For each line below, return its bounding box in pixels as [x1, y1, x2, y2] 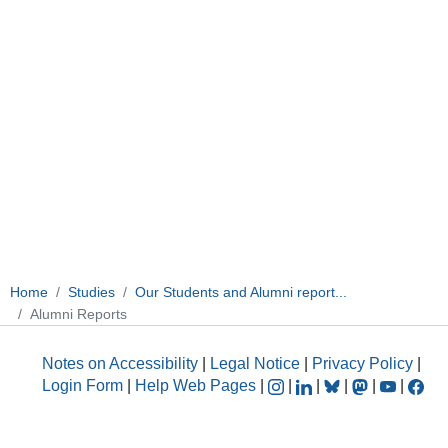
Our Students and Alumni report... [135, 283, 347, 300]
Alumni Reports [30, 305, 127, 322]
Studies [68, 283, 115, 300]
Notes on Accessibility [42, 355, 202, 373]
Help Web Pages [135, 377, 256, 395]
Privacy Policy [312, 355, 413, 373]
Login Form [42, 377, 123, 395]
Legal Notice [210, 355, 300, 373]
